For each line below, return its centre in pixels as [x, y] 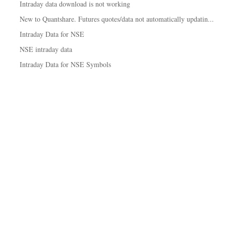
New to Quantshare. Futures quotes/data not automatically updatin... [117, 19]
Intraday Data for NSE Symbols [65, 64]
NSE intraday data [46, 49]
